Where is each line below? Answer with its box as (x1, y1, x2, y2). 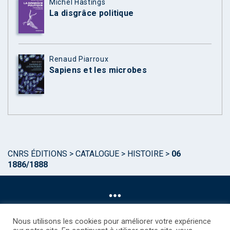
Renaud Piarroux (49, 55, 109, 64)
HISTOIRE (127, 148, 163, 159)
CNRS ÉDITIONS (8, 148, 67, 159)
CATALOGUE (75, 148, 119, 159)
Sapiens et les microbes (49, 65, 147, 75)
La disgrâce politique (49, 8, 134, 18)
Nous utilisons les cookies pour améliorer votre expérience (13, 217, 211, 226)
